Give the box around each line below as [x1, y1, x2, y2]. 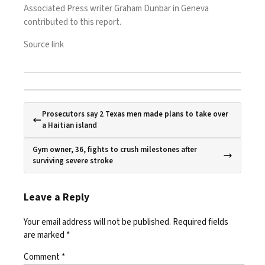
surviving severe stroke [33, 155, 113, 166]
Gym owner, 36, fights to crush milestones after [33, 144, 197, 155]
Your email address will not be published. [24, 215, 171, 228]
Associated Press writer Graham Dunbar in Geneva [24, 2, 209, 15]
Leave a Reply [24, 189, 89, 205]
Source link [24, 38, 64, 51]
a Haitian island [42, 119, 97, 131]
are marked [24, 228, 66, 241]
